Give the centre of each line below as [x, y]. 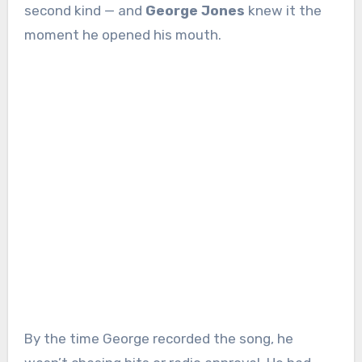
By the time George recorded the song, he [158, 339]
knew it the [283, 11]
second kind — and [84, 11]
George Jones [195, 11]
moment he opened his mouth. [122, 35]
